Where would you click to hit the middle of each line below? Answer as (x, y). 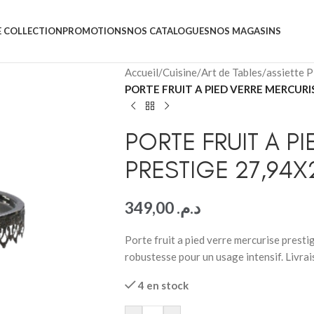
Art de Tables (231, 72)
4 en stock (164, 285)
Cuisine (179, 72)
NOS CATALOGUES (168, 31)
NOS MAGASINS (245, 31)
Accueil (141, 72)
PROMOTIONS (94, 31)
